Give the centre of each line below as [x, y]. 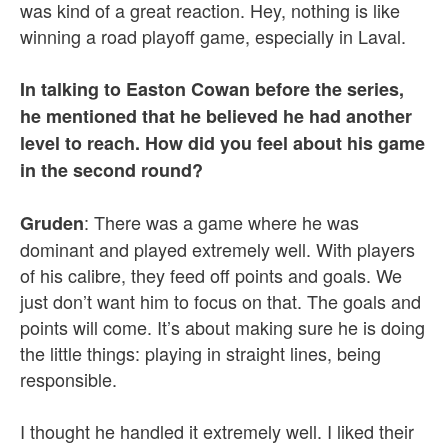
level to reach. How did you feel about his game [222, 143]
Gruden [52, 223]
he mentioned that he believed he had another [216, 116]
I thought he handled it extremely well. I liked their [217, 431]
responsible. [68, 379]
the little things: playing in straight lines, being [200, 353]
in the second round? [111, 170]
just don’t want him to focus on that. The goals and [220, 301]
